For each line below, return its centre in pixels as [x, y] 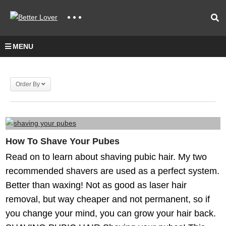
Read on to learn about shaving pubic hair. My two [106, 157]
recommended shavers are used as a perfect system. [112, 171]
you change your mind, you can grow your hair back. [111, 213]
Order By [28, 84]
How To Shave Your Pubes [63, 141]
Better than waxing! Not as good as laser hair [96, 185]
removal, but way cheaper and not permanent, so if [108, 199]
